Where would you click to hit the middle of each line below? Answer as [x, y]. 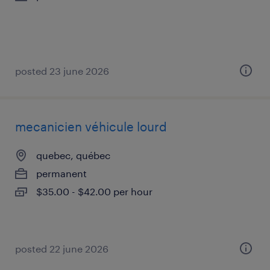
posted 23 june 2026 [62, 71]
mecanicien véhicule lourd [91, 127]
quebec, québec [73, 155]
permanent [61, 173]
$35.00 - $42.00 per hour [94, 191]
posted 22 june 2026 [62, 249]
